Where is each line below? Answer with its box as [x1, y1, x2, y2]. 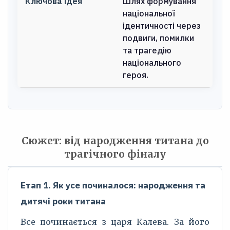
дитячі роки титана [21, 196, 106, 207]
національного [123, 57, 181, 68]
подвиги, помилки [123, 33, 194, 43]
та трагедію [123, 45, 171, 55]
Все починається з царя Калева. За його [21, 217, 209, 227]
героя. [123, 70, 148, 80]
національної [123, 8, 175, 18]
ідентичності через [123, 21, 201, 31]
